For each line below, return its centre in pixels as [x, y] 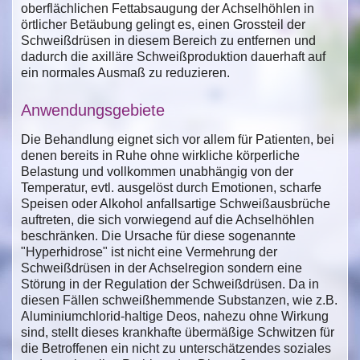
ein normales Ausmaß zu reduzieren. [125, 72]
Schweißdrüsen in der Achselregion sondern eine [162, 268]
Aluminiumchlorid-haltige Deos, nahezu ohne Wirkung [175, 316]
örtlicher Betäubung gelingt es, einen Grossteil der [163, 24]
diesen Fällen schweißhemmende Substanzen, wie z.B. [179, 300]
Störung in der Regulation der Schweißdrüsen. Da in [170, 284]
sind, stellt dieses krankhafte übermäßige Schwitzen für [178, 332]
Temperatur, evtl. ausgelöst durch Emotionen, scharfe [171, 187]
